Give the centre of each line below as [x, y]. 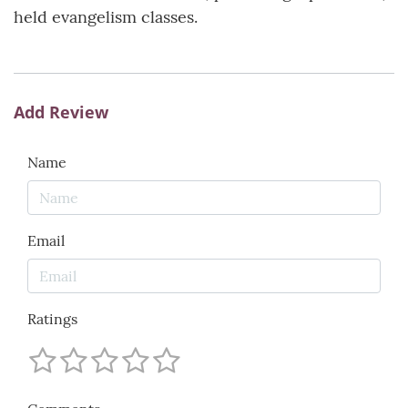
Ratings [52, 319]
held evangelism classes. [106, 17]
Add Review [61, 112]
